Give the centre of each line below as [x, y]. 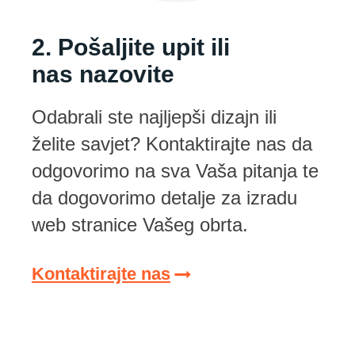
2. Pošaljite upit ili [131, 48]
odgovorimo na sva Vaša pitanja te [175, 171]
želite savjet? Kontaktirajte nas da [172, 144]
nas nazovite [103, 74]
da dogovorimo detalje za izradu [164, 198]
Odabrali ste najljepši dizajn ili [154, 117]
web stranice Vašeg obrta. [140, 225]
